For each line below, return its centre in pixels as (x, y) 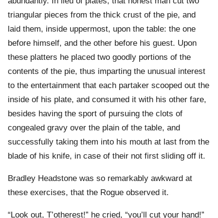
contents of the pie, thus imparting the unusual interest (107, 72)
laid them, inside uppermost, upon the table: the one (102, 29)
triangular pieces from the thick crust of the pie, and (102, 15)
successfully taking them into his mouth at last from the (109, 142)
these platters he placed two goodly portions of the (99, 57)
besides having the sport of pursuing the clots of (95, 114)
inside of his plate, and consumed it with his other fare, (107, 100)
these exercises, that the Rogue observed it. (88, 193)
